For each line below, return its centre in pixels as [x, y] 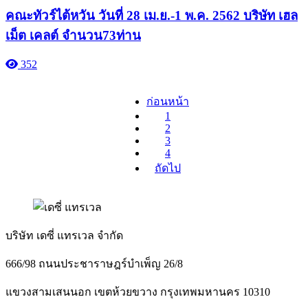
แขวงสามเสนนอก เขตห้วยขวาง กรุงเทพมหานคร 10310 [138, 292]
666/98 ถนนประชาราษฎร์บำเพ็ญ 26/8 [94, 264]
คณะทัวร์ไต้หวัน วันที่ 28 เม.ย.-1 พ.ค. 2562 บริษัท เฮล [152, 16]
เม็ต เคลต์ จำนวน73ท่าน [73, 36]
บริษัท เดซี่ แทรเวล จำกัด [64, 236]
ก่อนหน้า [168, 102]
